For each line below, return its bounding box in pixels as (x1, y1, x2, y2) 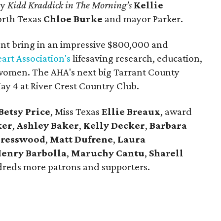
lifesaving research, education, (71, 52, 203, 64)
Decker (111, 119, 146, 131)
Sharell (149, 147, 184, 159)
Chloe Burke (43, 13, 103, 25)
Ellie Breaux (102, 106, 161, 117)
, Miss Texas (50, 106, 102, 117)
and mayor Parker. (103, 13, 184, 25)
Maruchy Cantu (71, 147, 145, 159)
